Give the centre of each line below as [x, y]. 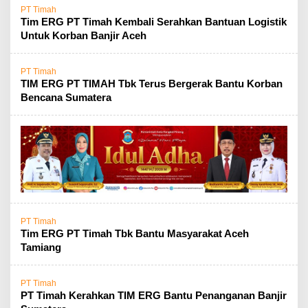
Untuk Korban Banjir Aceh [84, 35]
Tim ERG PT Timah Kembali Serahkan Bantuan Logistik [154, 22]
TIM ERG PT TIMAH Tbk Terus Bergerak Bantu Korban [152, 84]
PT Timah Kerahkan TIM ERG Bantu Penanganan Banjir [154, 295]
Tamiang [41, 247]
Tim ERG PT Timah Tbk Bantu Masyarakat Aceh [135, 233]
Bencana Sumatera [67, 97]
